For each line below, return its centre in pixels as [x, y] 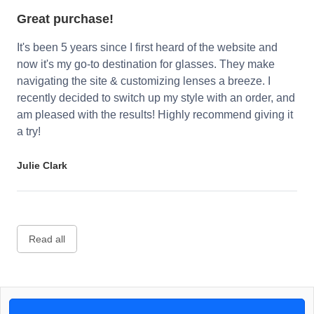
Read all [47, 239]
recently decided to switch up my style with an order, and [156, 98]
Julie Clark [42, 166]
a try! [29, 132]
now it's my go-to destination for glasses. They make [146, 64]
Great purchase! [65, 19]
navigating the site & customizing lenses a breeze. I [144, 81]
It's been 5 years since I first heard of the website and [147, 48]
